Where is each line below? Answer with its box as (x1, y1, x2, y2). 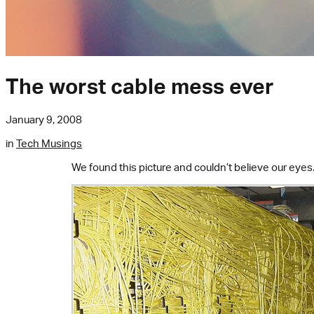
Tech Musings (16, 137, 82, 151)
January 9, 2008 (6, 113, 82, 127)
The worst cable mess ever (6, 73, 274, 100)
